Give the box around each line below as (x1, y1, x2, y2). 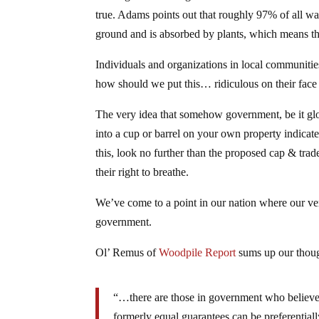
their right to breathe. (95, 165, 189, 178)
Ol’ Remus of (95, 246, 159, 258)
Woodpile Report (159, 246, 236, 258)
